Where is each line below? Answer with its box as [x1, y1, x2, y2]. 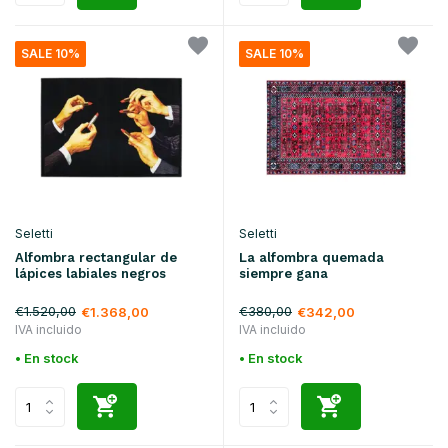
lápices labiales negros [15, 265, 166, 281]
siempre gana [239, 266, 328, 282]
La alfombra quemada [239, 250, 384, 266]
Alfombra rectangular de [15, 249, 177, 265]
